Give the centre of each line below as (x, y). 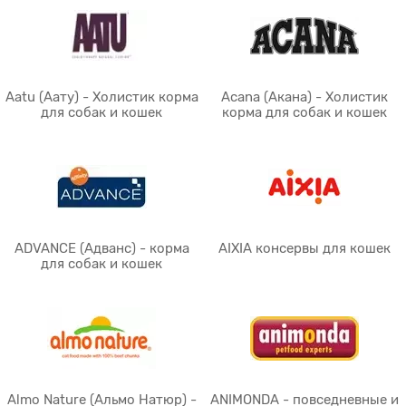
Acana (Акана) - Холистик (304, 97)
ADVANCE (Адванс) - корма (101, 248)
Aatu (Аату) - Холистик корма (101, 97)
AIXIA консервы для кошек (304, 248)
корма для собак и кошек (304, 112)
